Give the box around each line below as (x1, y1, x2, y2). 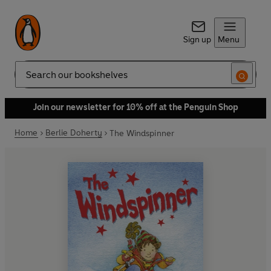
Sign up (183, 34, 211, 45)
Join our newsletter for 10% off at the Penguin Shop (33, 102, 238, 113)
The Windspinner (109, 128, 175, 139)
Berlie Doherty (45, 128, 102, 138)
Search (15, 74, 41, 85)
